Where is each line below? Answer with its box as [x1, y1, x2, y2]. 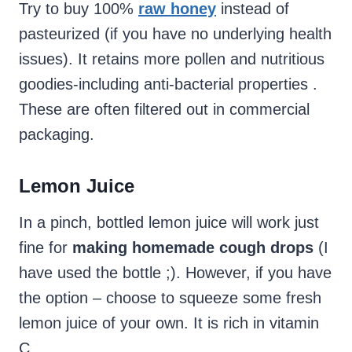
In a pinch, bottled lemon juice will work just [19, 214, 319, 232]
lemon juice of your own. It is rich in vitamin [19, 314, 319, 332]
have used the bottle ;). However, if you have [19, 264, 332, 282]
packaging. [19, 126, 94, 144]
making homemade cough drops [72, 239, 313, 257]
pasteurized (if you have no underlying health [19, 25, 332, 43]
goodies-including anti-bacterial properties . [19, 75, 317, 93]
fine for [19, 239, 72, 257]
